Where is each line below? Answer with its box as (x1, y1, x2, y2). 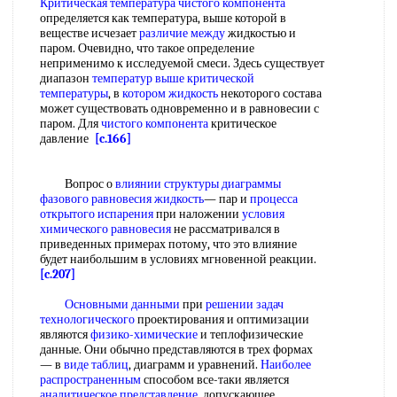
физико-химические (90, 327, 198, 342)
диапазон (40, 71, 92, 86)
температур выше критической (92, 71, 254, 86)
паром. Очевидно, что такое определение (40, 41, 254, 56)
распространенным (40, 372, 141, 387)
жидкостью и (225, 26, 296, 41)
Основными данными (65, 297, 180, 312)
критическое (208, 116, 276, 131)
